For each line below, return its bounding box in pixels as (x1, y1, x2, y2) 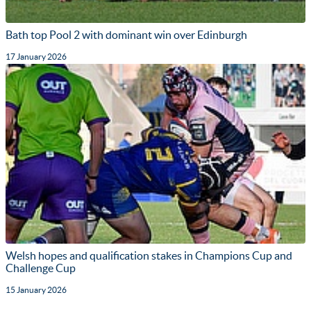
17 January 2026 (6, 51, 67, 61)
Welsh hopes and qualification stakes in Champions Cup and (6, 249, 292, 262)
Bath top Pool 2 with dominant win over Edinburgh (6, 28, 247, 41)
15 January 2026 (6, 285, 67, 295)
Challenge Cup (6, 262, 76, 275)
